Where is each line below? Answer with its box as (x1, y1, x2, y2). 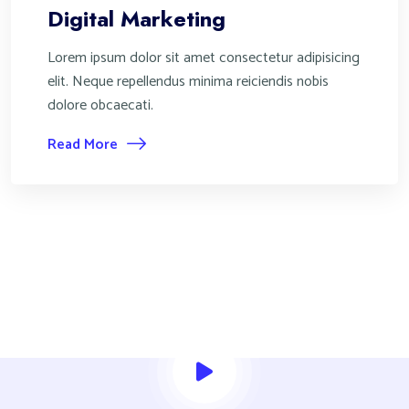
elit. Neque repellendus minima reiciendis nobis (47, 69, 329, 94)
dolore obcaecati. (47, 93, 153, 118)
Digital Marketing (47, 3, 225, 35)
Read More (47, 131, 118, 157)
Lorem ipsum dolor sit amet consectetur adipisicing (47, 46, 360, 70)
